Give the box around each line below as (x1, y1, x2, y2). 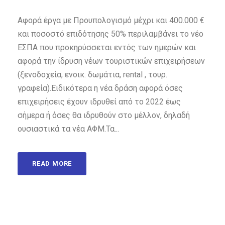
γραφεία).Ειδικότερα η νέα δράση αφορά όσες (18, 83, 183, 93)
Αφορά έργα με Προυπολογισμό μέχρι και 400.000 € (18, 16, 204, 26)
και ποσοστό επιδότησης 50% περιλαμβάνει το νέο (18, 29, 203, 39)
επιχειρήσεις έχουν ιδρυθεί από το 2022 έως (18, 97, 181, 107)
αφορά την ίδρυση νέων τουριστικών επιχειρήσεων (18, 56, 205, 66)
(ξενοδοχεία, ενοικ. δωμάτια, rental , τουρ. (18, 70, 167, 80)
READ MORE (32, 160, 72, 168)
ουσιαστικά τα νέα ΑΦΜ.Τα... (18, 124, 119, 134)
